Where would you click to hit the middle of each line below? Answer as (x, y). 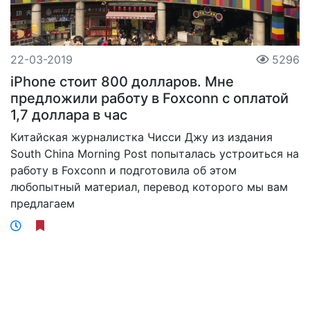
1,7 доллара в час (69, 115)
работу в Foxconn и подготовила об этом (124, 170)
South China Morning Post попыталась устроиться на (155, 153)
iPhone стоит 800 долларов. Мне (122, 81)
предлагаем (43, 203)
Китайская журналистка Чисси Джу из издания (142, 137)
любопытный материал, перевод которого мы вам (149, 186)
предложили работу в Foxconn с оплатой (149, 98)
